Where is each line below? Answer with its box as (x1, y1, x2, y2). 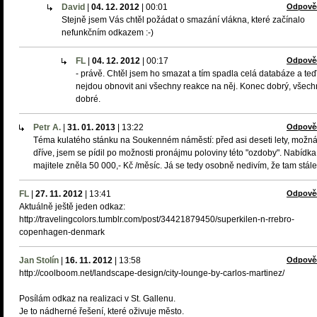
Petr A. (33, 122, 61, 132)
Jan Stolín (19, 255, 59, 265)
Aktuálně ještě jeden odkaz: (19, 202, 125, 212)
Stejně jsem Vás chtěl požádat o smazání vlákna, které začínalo (62, 15, 305, 25)
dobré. (76, 94, 100, 104)
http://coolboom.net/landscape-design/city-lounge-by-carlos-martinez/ (19, 268, 284, 278)
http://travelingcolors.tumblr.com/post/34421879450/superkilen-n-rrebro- (19, 214, 294, 224)
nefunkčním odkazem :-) (62, 28, 154, 38)
